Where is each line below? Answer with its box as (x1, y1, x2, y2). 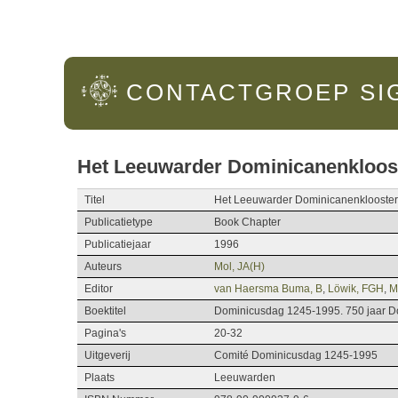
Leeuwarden (214, 370, 275, 384)
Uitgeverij (84, 348, 131, 362)
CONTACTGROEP (126, 80, 351, 105)
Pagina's (84, 326, 126, 339)
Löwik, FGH (328, 282, 384, 295)
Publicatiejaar (84, 237, 151, 251)
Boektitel (84, 304, 126, 317)
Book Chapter (214, 215, 281, 228)
